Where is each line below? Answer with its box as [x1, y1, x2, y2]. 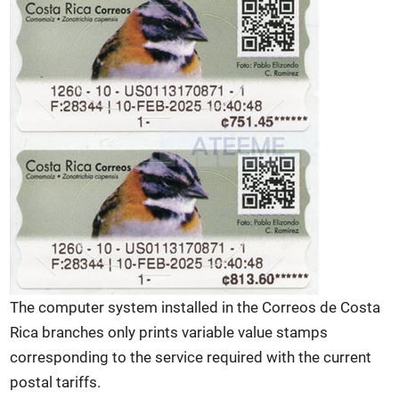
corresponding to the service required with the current [10, 348, 372, 367]
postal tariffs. [10, 373, 102, 392]
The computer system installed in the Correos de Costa [10, 298, 381, 317]
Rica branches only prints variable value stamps [10, 323, 329, 342]
